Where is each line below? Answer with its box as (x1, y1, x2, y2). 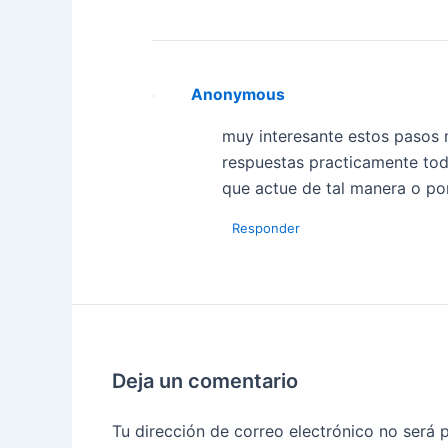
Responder (232, 220, 300, 237)
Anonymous (191, 84, 286, 104)
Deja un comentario (112, 369, 298, 394)
